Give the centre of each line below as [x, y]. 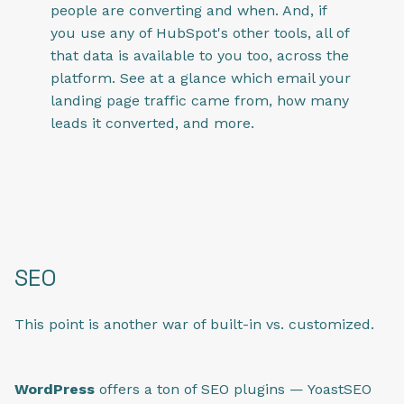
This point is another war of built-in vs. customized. [194, 324]
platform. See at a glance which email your [201, 78]
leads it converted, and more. [152, 123]
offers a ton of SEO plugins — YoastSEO [235, 389]
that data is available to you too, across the [200, 55]
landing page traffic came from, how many [200, 100]
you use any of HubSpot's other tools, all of [200, 32]
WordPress [57, 389]
